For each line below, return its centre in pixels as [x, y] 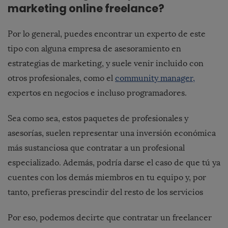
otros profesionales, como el [61, 78]
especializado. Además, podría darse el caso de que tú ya [114, 163]
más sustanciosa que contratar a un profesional [96, 148]
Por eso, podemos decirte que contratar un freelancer [110, 218]
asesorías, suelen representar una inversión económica [112, 133]
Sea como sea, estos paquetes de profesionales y [98, 119]
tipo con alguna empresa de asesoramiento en [94, 49]
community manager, [155, 78]
